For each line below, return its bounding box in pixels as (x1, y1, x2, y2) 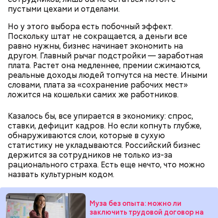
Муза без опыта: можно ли (90, 199, 182, 208)
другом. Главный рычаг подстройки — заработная (8, 51, 203, 61)
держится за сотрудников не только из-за (8, 150, 172, 160)
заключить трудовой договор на (90, 207, 204, 217)
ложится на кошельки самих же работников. (8, 90, 179, 100)
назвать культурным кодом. (8, 169, 114, 180)
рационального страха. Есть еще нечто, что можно (8, 160, 205, 170)
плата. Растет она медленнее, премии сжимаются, (8, 60, 200, 71)
